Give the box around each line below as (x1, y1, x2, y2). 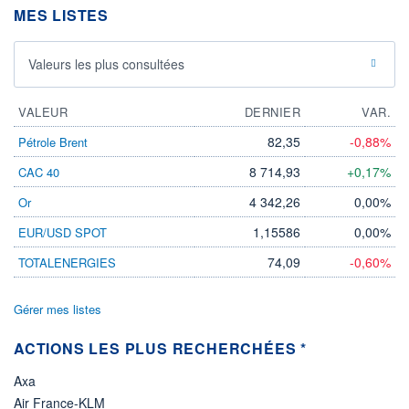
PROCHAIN (56, 23, 108, 37)
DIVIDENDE (56, 32, 110, 46)
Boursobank (56, 102, 124, 121)
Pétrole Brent (18, 132, 88, 151)
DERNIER (244, 102, 300, 121)
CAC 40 (18, 163, 59, 181)
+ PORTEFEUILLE (183, 144, 268, 158)
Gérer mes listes (14, 299, 101, 318)
